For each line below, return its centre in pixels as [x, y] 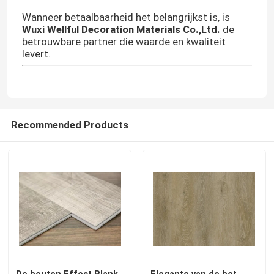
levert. [36, 54]
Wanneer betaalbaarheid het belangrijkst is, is [126, 17]
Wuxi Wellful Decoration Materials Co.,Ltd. [121, 29]
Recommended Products [69, 125]
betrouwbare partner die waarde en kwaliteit [124, 41]
